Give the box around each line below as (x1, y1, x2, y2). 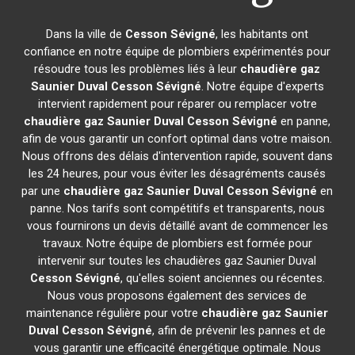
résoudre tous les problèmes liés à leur (34, 62, 241, 76)
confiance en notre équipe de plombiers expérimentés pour (24, 44, 331, 59)
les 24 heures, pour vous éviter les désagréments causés (29, 166, 326, 181)
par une (21, 184, 64, 198)
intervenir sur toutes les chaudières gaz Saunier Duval (38, 254, 317, 268)
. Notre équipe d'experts (200, 79, 324, 94)
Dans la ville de (46, 27, 126, 41)
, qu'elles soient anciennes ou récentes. (120, 271, 325, 285)
